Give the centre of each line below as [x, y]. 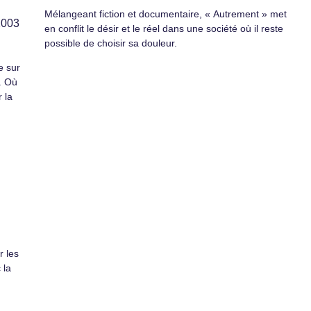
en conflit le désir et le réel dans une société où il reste [164, 28]
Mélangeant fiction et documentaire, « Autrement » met [166, 14]
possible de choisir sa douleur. [111, 43]
